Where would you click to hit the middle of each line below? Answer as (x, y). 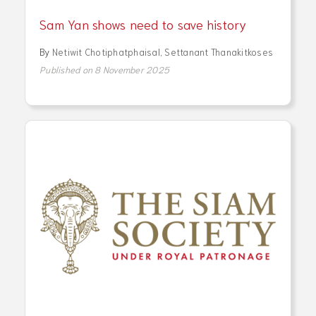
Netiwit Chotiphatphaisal (106, 51)
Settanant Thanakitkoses (219, 51)
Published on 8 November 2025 (104, 69)
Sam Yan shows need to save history (143, 24)
